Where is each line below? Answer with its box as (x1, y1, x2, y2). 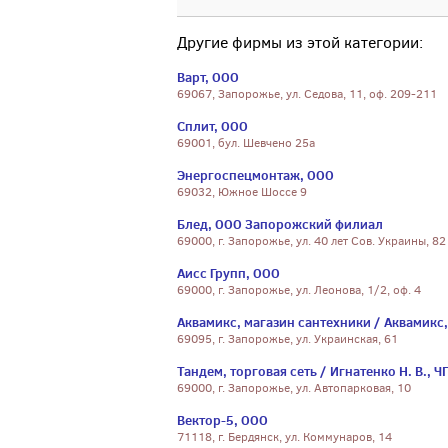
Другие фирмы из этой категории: (177, 32, 423, 53)
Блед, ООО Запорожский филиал (177, 215, 383, 233)
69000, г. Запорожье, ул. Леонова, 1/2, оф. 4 (177, 282, 421, 298)
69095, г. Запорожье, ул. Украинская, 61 (177, 331, 398, 347)
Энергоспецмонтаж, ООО (177, 166, 334, 184)
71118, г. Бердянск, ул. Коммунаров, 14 (177, 429, 392, 445)
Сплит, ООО (177, 117, 248, 135)
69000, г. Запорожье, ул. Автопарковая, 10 (177, 380, 411, 396)
